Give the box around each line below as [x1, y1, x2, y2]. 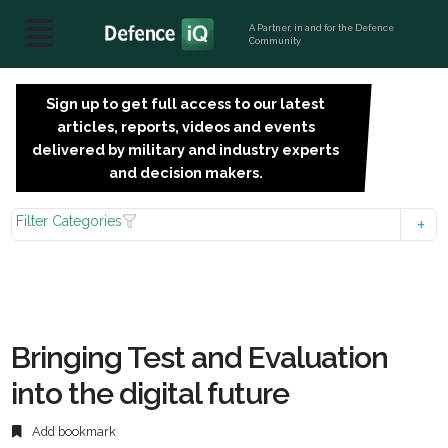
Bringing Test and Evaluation [11, 340, 389, 375]
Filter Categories [16, 213, 123, 229]
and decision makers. [108, 164, 263, 181]
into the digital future [11, 376, 290, 411]
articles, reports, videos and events [56, 118, 315, 135]
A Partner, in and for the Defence [249, 22, 395, 33]
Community [249, 35, 302, 46]
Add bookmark [29, 424, 117, 440]
